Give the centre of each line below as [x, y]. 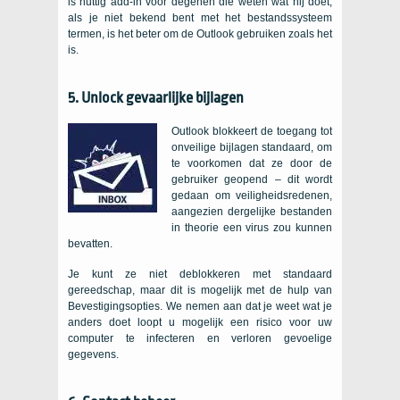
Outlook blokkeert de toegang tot [252, 132]
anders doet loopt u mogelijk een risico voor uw [200, 323]
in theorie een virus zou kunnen [252, 228]
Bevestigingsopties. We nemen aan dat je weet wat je [200, 307]
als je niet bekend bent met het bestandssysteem [200, 18]
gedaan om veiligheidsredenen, [252, 196]
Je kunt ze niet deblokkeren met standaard [200, 275]
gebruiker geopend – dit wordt [252, 180]
